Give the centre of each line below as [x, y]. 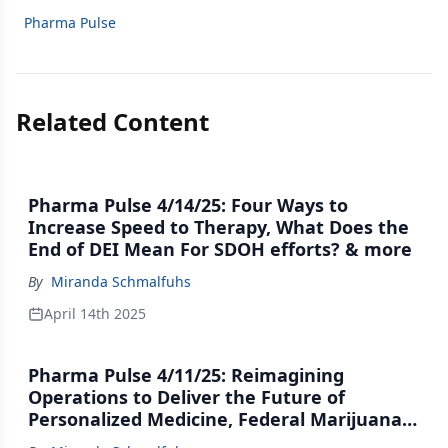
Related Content [112, 121]
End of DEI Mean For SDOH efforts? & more [220, 249]
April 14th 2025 [95, 313]
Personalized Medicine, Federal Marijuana [215, 419]
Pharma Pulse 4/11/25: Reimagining [186, 375]
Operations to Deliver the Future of [186, 397]
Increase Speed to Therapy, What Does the [218, 227]
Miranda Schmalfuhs [121, 281]
